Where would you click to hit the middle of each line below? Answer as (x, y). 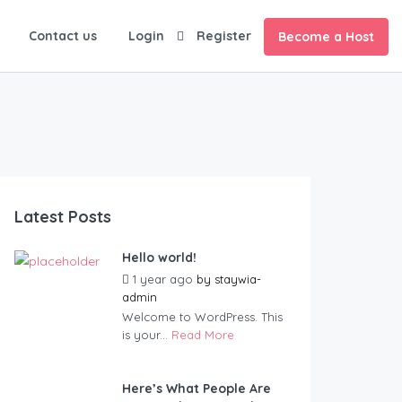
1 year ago (163, 280)
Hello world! (159, 258)
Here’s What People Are (197, 389)
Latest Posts (63, 217)
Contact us (63, 36)
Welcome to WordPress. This (202, 317)
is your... (147, 335)
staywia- (238, 280)
